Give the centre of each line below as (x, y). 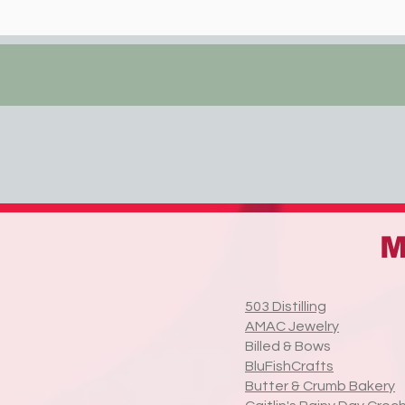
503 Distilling (286, 306)
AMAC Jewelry (292, 326)
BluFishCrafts (289, 366)
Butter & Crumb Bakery (320, 386)
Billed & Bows (288, 346)
